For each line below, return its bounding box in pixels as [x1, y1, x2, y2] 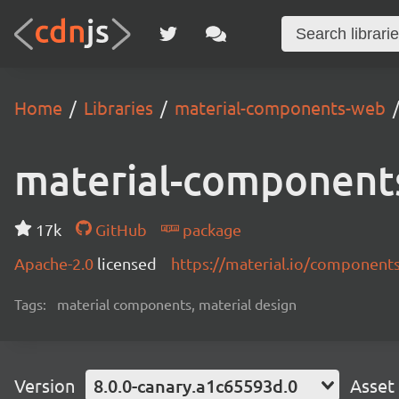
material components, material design [57, 295, 297, 313]
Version [14, 374, 75, 396]
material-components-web [175, 96, 386, 118]
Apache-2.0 [14, 254, 97, 273]
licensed [97, 254, 157, 273]
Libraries [84, 96, 153, 118]
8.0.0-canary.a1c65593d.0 [94, 374, 297, 397]
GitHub [91, 220, 147, 239]
